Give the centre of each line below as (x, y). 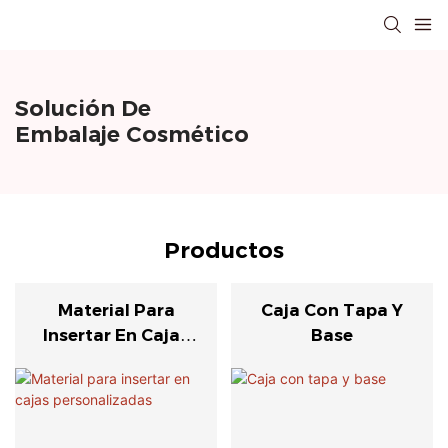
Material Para (116, 310)
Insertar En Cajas (116, 335)
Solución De (83, 108)
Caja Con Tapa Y (331, 310)
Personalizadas (116, 360)
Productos (224, 251)
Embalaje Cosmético (132, 134)
